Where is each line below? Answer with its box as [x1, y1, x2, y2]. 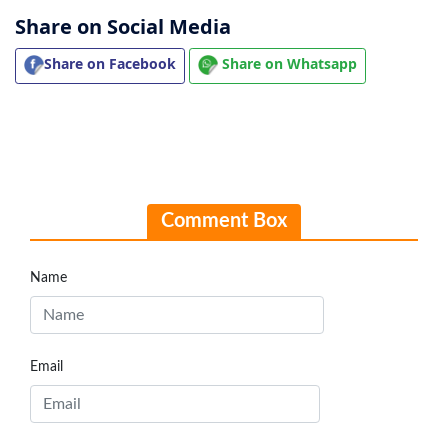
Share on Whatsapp [218, 54, 357, 73]
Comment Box [161, 211, 287, 231]
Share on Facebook [44, 54, 176, 73]
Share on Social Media [15, 13, 231, 40]
